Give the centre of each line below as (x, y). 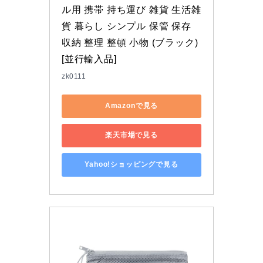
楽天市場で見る (131, 135)
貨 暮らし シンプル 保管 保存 (127, 26)
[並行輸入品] (89, 59)
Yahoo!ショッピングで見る (131, 165)
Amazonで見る (131, 106)
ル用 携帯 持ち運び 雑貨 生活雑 (131, 9)
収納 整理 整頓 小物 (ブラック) (130, 42)
